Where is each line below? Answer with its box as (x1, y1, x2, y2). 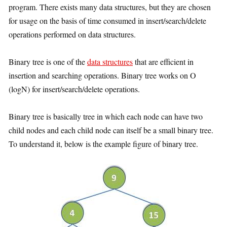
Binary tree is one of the (9, 56, 87, 67)
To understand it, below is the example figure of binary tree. (9, 138, 198, 149)
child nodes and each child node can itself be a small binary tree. (9, 125, 213, 135)
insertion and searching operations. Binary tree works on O (9, 70, 196, 81)
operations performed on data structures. (9, 29, 136, 40)
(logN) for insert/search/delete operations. (9, 84, 140, 94)
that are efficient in (133, 56, 194, 67)
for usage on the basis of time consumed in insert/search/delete (9, 15, 206, 26)
